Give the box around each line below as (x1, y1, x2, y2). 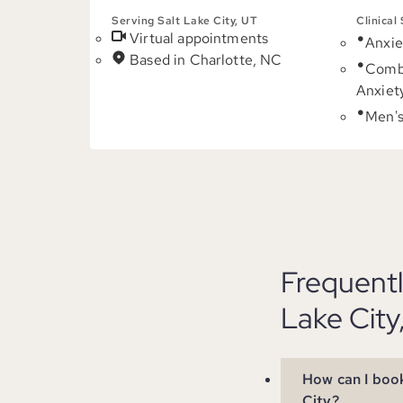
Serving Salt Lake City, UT (112, 13, 257, 28)
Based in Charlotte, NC (130, 50, 282, 69)
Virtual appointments (130, 29, 269, 48)
